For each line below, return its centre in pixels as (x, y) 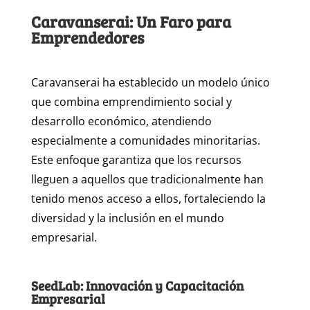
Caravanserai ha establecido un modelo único (150, 83)
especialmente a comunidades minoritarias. (145, 141)
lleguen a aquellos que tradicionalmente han (147, 180)
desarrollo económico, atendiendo (121, 121)
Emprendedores (87, 37)
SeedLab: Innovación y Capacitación (137, 286)
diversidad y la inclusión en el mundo (127, 218)
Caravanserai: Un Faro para (131, 21)
